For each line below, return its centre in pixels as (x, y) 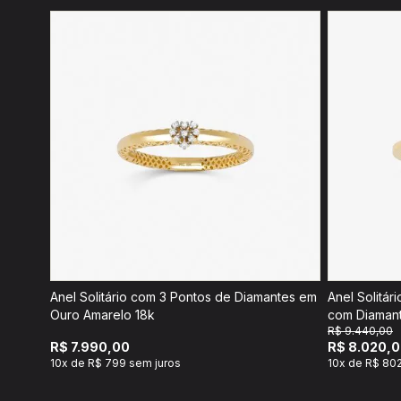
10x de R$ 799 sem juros (115, 363)
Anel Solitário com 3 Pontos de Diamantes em (183, 297)
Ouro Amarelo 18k (102, 315)
